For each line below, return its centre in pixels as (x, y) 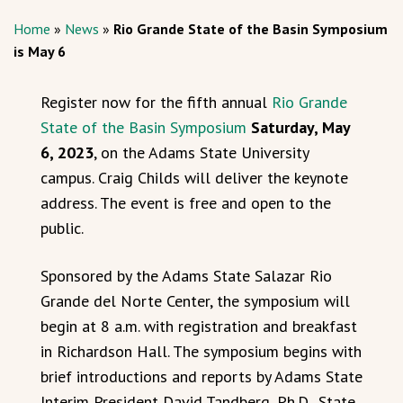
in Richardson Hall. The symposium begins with (201, 351)
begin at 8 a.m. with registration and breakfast (199, 326)
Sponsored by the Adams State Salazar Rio (186, 275)
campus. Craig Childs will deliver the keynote (194, 177)
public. (62, 228)
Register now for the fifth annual (156, 102)
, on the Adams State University (201, 152)
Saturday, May (300, 127)
